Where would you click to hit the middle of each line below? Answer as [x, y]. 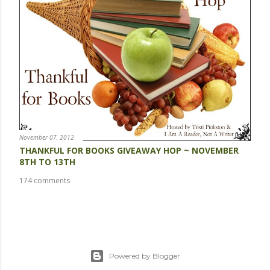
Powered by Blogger [145, 256]
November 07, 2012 [47, 137]
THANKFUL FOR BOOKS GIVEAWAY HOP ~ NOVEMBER [129, 150]
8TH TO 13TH [47, 162]
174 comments [45, 180]
